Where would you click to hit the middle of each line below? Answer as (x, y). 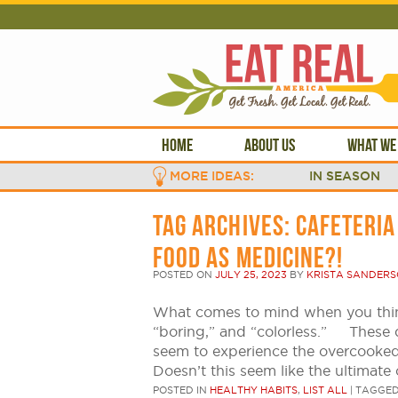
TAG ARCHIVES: (224, 225)
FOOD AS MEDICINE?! (248, 257)
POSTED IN (181, 390)
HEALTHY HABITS (254, 390)
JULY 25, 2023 (251, 275)
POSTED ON (184, 275)
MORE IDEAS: (212, 176)
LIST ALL (325, 390)
